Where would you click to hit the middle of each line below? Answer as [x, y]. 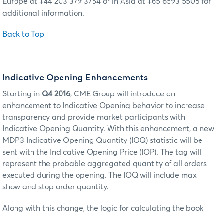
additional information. [43, 13]
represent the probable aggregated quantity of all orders [105, 163]
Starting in [22, 94]
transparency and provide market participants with [94, 117]
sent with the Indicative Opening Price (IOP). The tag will [102, 152]
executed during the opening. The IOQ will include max [100, 175]
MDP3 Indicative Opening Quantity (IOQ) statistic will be [102, 140]
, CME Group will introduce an [123, 94]
